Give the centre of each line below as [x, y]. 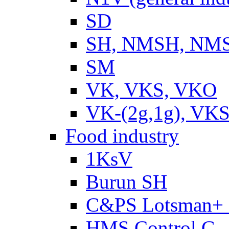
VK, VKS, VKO [151, 89]
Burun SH [127, 181]
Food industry [122, 135]
